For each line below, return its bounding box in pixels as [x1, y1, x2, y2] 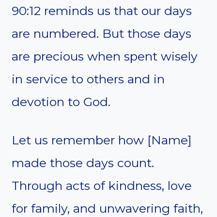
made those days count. [12, 155, 154, 170]
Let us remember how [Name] [12, 132, 192, 147]
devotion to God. [12, 94, 110, 109]
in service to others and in [12, 71, 165, 86]
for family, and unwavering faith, [12, 201, 203, 216]
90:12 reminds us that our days [12, 3, 192, 18]
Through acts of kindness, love [12, 178, 192, 193]
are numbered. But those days [12, 26, 191, 41]
